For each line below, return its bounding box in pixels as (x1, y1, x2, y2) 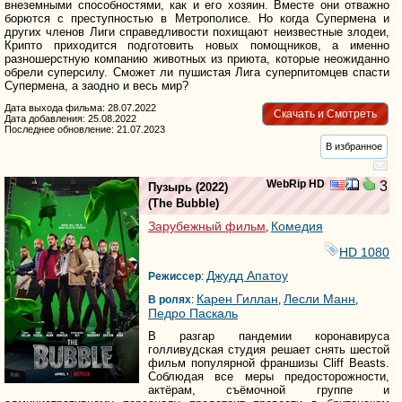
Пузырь (148, 180, 192, 195)
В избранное (326, 141, 383, 153)
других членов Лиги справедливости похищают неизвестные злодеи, (4, 25, 390, 39)
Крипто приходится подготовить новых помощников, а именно (4, 39, 390, 53)
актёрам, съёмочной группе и (148, 383, 390, 398)
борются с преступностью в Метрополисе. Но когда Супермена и (4, 12, 390, 26)
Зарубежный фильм (148, 219, 266, 234)
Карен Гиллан (197, 292, 278, 307)
